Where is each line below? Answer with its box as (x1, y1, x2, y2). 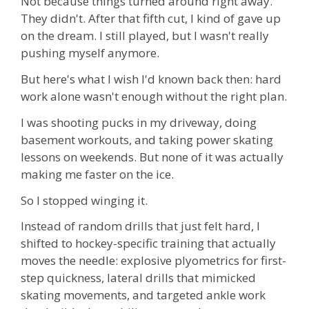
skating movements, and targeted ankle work (21, 287, 266, 303)
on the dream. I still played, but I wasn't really (21, 28, 269, 44)
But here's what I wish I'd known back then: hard (21, 71, 281, 88)
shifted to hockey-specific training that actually (21, 235, 276, 252)
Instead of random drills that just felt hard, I (21, 218, 260, 235)
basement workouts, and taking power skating (21, 131, 273, 148)
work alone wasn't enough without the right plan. (21, 88, 287, 105)
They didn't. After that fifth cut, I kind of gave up (21, 10, 281, 27)
